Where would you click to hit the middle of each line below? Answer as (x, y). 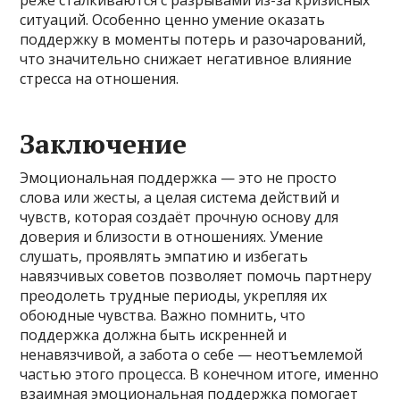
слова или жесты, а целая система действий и (180, 197)
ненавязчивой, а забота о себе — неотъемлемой (192, 354)
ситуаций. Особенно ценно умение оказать (173, 20)
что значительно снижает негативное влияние (186, 59)
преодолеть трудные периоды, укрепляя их (174, 296)
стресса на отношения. (100, 79)
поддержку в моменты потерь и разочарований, (193, 39)
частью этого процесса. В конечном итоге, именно (200, 374)
